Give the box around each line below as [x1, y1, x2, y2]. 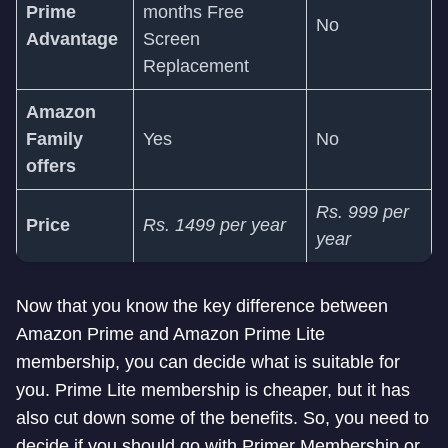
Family [26, 129, 83, 149]
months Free [143, 2, 244, 22]
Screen [143, 29, 200, 49]
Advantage [26, 29, 118, 49]
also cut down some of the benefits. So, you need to [16, 408, 429, 428]
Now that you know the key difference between [16, 296, 388, 316]
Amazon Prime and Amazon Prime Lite [16, 324, 325, 344]
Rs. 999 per [316, 202, 409, 222]
